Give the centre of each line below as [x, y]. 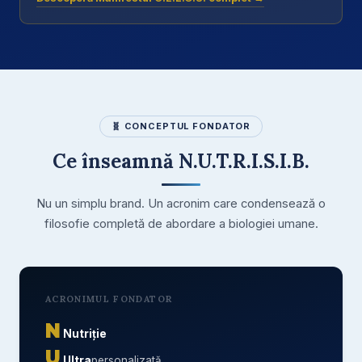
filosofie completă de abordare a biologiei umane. [181, 223]
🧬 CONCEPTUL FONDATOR [181, 126]
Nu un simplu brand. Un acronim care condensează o [181, 203]
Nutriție [85, 333]
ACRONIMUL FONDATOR [109, 299]
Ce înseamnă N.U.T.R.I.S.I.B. [181, 161]
